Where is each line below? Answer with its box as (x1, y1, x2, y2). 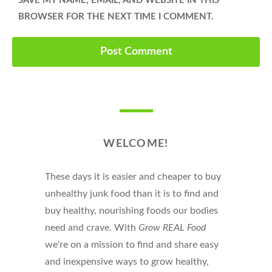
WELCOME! (103, 138, 169, 149)
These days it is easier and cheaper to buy (45, 171, 221, 182)
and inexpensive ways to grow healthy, (45, 256, 209, 267)
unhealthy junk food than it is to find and (45, 188, 219, 199)
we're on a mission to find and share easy (45, 239, 219, 250)
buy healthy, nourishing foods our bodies (45, 205, 218, 216)
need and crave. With (45, 222, 138, 233)
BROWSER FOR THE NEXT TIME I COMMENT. (18, 12, 214, 21)
